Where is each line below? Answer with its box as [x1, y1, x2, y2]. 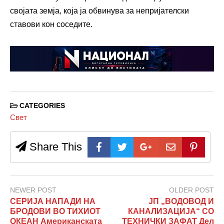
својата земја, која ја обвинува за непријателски [10, 6, 189, 15]
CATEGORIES [17, 101, 65, 109]
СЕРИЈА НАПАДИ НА [10, 197, 95, 206]
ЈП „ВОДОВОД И [148, 197, 214, 206]
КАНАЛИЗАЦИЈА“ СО [128, 207, 214, 216]
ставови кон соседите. [10, 19, 92, 28]
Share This [26, 140, 82, 153]
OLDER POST [169, 186, 214, 194]
